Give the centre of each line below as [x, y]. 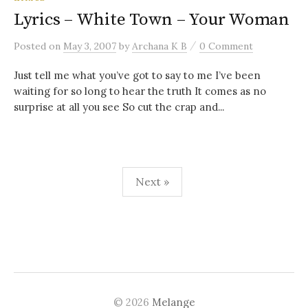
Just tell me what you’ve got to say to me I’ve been [137, 75]
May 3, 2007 [90, 46]
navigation [55, 202]
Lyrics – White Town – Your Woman [152, 19]
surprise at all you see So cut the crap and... [119, 107]
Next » [152, 181]
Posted [31, 46]
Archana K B [159, 46]
